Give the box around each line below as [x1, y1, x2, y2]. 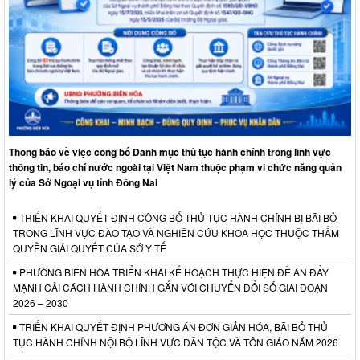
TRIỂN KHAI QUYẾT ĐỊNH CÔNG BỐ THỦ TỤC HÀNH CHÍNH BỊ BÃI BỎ [17, 211, 337, 225]
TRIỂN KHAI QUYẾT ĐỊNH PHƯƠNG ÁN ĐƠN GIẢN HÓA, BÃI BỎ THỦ [17, 320, 328, 334]
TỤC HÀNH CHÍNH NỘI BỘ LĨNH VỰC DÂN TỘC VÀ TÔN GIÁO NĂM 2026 [13, 335, 338, 350]
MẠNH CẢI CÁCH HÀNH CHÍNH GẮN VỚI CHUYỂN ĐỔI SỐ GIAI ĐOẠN [13, 280, 328, 295]
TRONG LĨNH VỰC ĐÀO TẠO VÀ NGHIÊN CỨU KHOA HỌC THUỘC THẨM [13, 226, 339, 240]
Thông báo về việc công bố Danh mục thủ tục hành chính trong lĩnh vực [9, 145, 331, 160]
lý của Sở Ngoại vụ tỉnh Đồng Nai [9, 175, 157, 190]
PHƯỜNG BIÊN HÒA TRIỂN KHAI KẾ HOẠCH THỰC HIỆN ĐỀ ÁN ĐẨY [17, 265, 329, 280]
